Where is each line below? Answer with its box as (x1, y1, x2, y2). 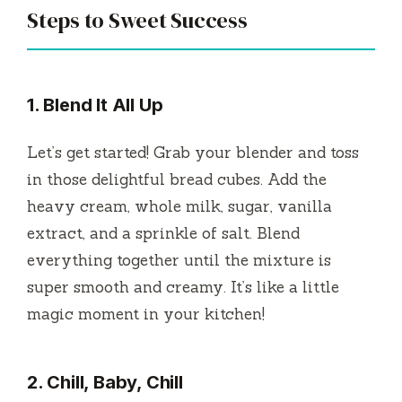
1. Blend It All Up (27, 93, 163, 116)
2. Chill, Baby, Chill (27, 371, 183, 393)
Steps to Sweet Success (27, 4, 248, 35)
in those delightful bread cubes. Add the (27, 169, 327, 189)
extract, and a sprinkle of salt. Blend (27, 223, 300, 243)
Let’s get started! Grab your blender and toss (27, 142, 359, 162)
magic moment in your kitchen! (27, 303, 265, 324)
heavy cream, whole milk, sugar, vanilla (27, 196, 332, 216)
